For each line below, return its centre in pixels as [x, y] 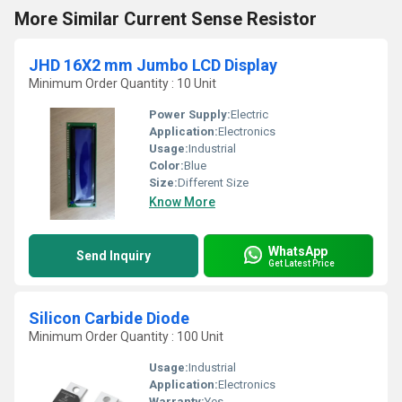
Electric [249, 114]
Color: [166, 166]
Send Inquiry [114, 256]
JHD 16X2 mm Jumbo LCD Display [153, 65]
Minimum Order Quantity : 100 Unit [126, 336]
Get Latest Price [301, 263]
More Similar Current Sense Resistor [166, 19]
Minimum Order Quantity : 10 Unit [122, 83]
